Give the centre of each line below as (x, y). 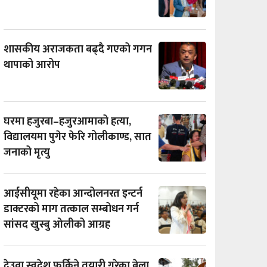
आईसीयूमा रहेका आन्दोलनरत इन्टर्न (73, 194)
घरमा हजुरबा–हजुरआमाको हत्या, (67, 122)
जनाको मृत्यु (27, 153)
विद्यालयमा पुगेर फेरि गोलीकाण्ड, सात (77, 137)
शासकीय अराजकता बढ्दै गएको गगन (78, 50)
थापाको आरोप (32, 65)
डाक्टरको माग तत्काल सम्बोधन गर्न (71, 209)
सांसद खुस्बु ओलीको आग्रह (57, 225)
